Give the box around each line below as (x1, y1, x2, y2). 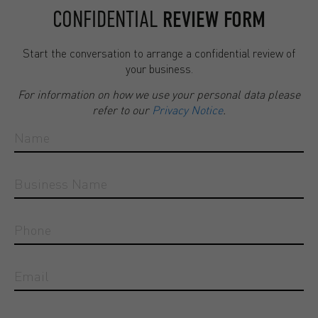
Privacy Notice (152, 102, 223, 118)
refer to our (92, 102, 152, 118)
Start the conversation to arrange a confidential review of (23, 45, 295, 60)
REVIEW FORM (163, 6, 265, 33)
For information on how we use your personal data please (18, 87, 300, 102)
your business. (125, 60, 193, 76)
